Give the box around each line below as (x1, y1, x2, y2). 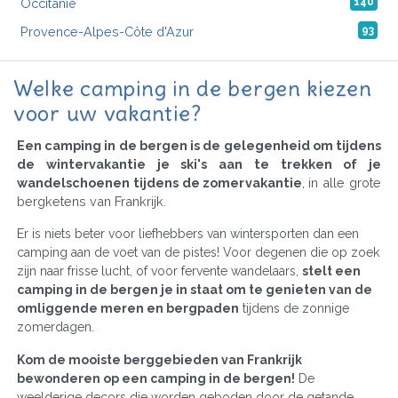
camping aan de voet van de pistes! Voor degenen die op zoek (17, 244, 379, 259)
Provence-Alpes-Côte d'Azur (20, 23, 194, 39)
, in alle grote (301, 174, 381, 190)
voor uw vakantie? (13, 99, 202, 126)
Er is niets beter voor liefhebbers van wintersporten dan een (17, 226, 359, 241)
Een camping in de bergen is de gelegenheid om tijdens (17, 137, 381, 153)
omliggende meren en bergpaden (17, 300, 239, 315)
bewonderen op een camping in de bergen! (17, 370, 295, 386)
